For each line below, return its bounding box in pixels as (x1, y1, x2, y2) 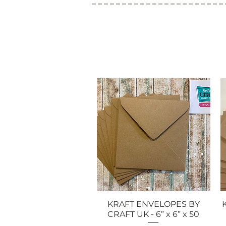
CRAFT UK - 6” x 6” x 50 (107, 209, 200, 219)
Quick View (135, 200, 173, 208)
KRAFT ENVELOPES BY (107, 199, 200, 209)
